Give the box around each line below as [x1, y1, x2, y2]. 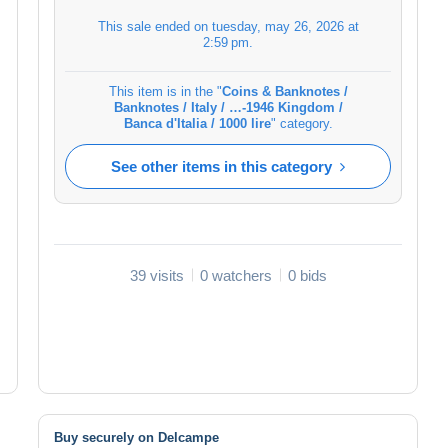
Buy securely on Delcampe [54, 429, 219, 445]
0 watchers [199, 266, 272, 284]
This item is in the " [108, 83, 222, 99]
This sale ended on [97, 18, 212, 34]
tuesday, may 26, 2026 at [211, 18, 359, 34]
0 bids [287, 266, 327, 284]
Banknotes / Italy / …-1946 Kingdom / [113, 99, 343, 115]
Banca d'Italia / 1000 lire [123, 115, 271, 131]
